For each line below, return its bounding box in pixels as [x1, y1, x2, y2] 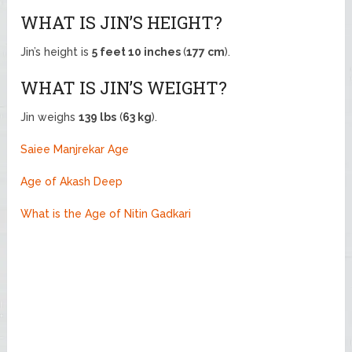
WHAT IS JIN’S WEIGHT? [20, 75, 228, 99]
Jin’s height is [20, 45, 93, 58]
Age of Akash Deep [20, 174, 123, 188]
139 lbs [79, 110, 117, 123]
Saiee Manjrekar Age [20, 142, 130, 156]
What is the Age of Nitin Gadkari [20, 207, 192, 220]
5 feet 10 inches [92, 45, 184, 58]
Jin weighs [20, 110, 79, 123]
